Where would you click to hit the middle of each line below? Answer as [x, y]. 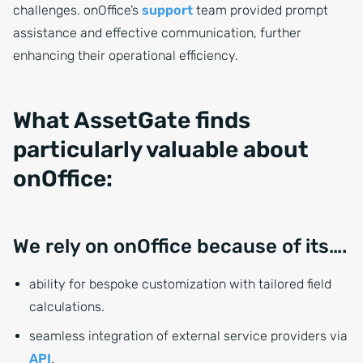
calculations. [67, 307]
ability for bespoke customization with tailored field [180, 284]
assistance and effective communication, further [157, 33]
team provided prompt [261, 11]
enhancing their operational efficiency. [126, 56]
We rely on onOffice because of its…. [180, 247]
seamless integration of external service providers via [188, 336]
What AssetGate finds [132, 121]
